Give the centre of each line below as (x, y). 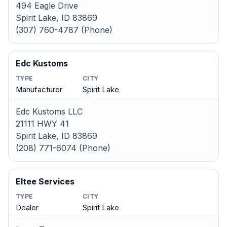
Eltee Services (45, 181)
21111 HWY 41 (42, 124)
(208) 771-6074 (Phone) (63, 148)
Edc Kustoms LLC (49, 111)
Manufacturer (39, 90)
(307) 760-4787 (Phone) (64, 30)
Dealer (27, 208)
